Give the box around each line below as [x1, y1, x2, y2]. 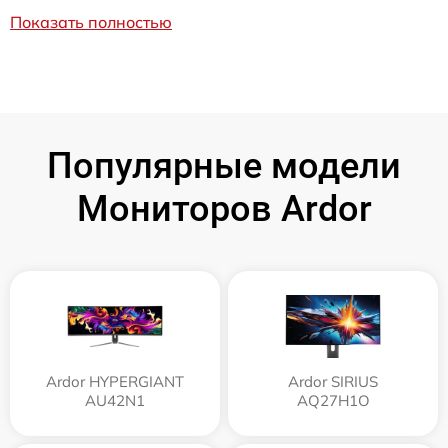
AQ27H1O [296, 391, 370, 410]
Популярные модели [47, 145, 401, 187]
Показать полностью [10, 12, 172, 32]
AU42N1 [85, 391, 145, 410]
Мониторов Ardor [76, 188, 372, 230]
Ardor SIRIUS [288, 372, 378, 391]
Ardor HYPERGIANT [46, 372, 184, 391]
